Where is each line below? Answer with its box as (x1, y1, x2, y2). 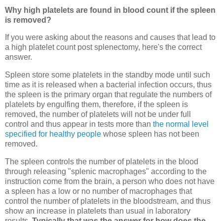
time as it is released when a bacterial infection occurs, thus (5, 80, 212, 89)
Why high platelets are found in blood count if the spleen (5, 5, 216, 14)
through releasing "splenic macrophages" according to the (5, 167, 207, 176)
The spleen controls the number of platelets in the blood (5, 157, 198, 166)
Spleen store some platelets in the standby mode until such (5, 71, 210, 79)
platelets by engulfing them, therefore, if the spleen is (5, 100, 188, 109)
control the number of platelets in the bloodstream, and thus (5, 197, 211, 206)
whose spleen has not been (101, 130, 199, 139)
